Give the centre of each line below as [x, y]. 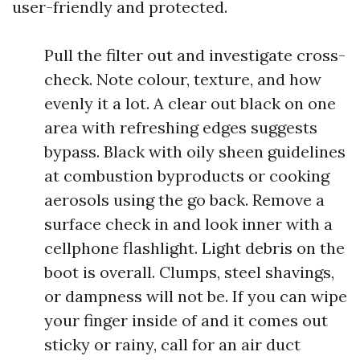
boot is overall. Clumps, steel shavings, [189, 272]
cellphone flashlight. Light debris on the [194, 248]
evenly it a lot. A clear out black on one [190, 103]
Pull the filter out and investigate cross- [195, 55]
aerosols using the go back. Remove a [184, 200]
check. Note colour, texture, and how [183, 79]
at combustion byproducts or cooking [187, 176]
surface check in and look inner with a [188, 224]
